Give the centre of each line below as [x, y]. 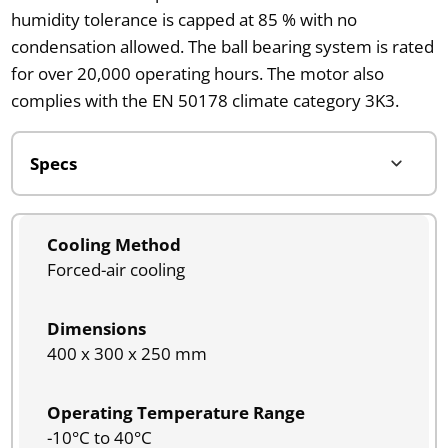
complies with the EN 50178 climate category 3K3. [204, 100]
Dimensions [96, 328]
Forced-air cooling [115, 269]
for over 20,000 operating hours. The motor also [197, 73]
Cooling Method [113, 244]
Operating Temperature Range [175, 412]
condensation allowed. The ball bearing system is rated [222, 46]
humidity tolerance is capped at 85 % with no [183, 19]
